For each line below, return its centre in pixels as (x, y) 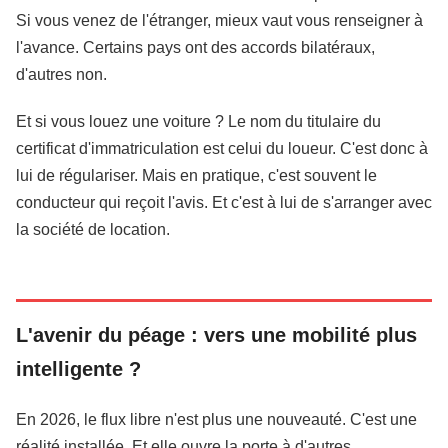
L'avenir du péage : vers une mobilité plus (216, 335)
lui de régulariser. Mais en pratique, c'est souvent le (196, 175)
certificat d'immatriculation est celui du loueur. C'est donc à (222, 148)
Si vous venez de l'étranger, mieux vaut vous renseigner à (219, 20)
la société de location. (93, 229)
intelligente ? (78, 369)
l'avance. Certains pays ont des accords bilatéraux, (195, 47)
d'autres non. (61, 74)
